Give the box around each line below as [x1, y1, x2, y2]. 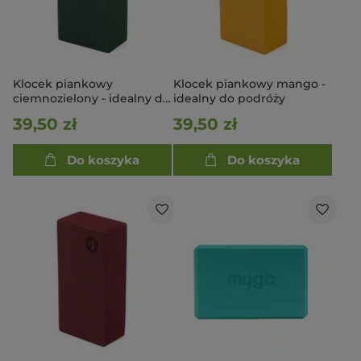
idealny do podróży [173, 91, 285, 106]
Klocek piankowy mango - [173, 77, 326, 91]
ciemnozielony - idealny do [13, 91, 170, 106]
